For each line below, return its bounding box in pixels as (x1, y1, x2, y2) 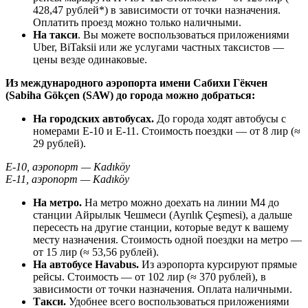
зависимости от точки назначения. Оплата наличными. (33, 283, 295, 295)
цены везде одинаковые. (33, 53, 147, 65)
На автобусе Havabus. (33, 258, 142, 270)
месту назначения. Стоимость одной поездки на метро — (33, 233, 302, 245)
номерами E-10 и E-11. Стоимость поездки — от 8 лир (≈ (33, 124, 300, 137)
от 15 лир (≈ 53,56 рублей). (33, 245, 162, 258)
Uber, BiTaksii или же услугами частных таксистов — (33, 41, 284, 53)
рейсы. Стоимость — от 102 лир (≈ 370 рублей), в (33, 270, 266, 283)
